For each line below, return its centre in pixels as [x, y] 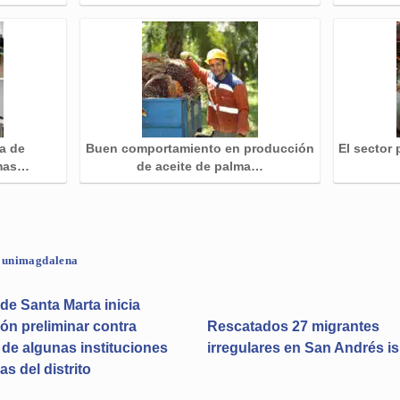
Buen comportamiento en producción [200, 149]
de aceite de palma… [200, 167]
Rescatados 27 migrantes [293, 326]
